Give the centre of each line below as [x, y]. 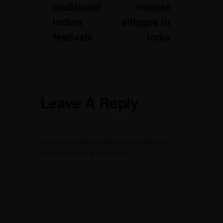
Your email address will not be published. [104, 141]
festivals [73, 36]
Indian [67, 21]
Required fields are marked [84, 153]
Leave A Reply [89, 102]
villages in [146, 21]
